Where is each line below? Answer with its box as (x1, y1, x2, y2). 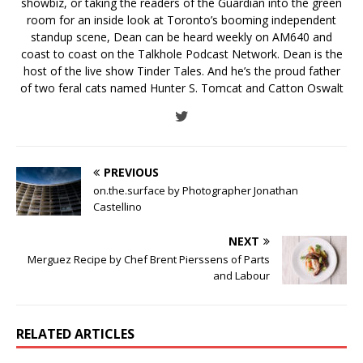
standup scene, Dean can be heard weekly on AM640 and (31, 28, 332, 45)
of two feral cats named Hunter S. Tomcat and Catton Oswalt (19, 79, 344, 96)
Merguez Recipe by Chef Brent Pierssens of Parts (28, 251, 270, 267)
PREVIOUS (104, 164, 159, 180)
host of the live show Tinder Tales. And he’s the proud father (23, 62, 340, 79)
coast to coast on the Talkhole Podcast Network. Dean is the (20, 45, 343, 62)
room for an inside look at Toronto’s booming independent (27, 11, 336, 28)
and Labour (213, 267, 270, 283)
